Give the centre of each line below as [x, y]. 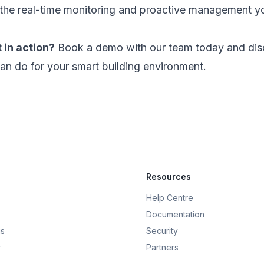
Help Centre [170, 198]
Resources [169, 176]
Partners [162, 247]
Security [162, 231]
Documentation [175, 214]
